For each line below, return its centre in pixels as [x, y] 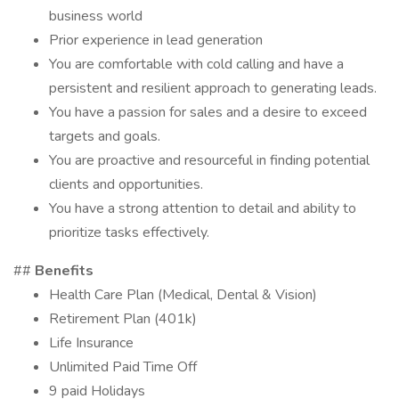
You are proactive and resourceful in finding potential [209, 160]
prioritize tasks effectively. [129, 232]
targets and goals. [105, 136]
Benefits [64, 271]
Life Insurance [91, 343]
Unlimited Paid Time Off [123, 367]
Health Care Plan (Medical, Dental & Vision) [183, 295]
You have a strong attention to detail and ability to [203, 208]
